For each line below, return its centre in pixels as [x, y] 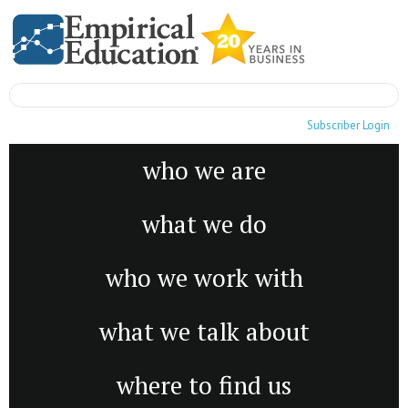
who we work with [204, 278]
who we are [204, 170]
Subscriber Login [348, 125]
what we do [204, 224]
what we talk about [204, 331]
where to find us [204, 385]
